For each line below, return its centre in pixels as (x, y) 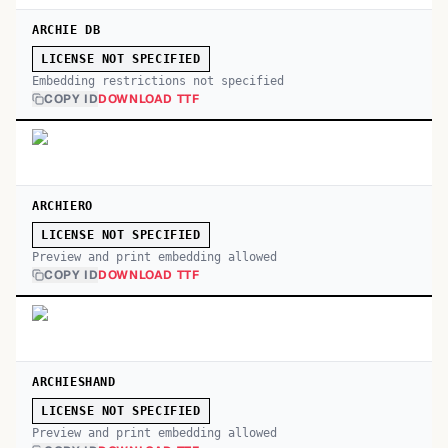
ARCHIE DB (66, 30)
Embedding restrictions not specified (158, 81)
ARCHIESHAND (74, 382)
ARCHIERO (62, 206)
